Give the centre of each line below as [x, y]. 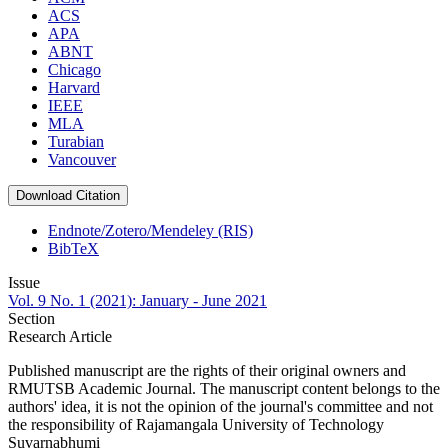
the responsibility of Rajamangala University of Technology [196, 425]
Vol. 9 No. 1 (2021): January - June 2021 [137, 301]
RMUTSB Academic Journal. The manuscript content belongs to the [224, 389]
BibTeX [73, 249]
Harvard [74, 88]
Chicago [74, 70]
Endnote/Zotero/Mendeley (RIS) [150, 231]
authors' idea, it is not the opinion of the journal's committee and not [220, 407]
